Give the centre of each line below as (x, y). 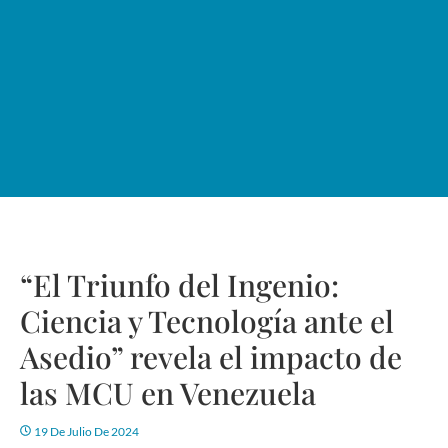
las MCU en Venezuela (168, 393)
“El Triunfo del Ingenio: (179, 285)
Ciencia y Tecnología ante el (207, 321)
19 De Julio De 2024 (86, 432)
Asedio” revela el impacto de (211, 357)
